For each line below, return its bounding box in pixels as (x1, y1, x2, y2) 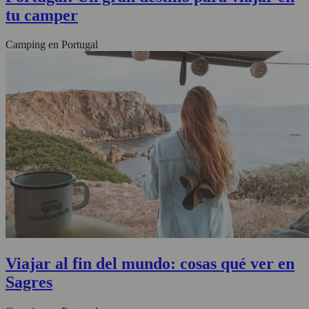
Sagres (6, 272, 52, 291)
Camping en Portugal (6, 39, 98, 50)
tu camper (6, 6, 78, 25)
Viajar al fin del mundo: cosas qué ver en (6, 254, 295, 272)
